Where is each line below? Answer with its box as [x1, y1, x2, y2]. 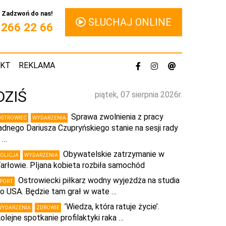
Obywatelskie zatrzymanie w [63, 149, 164, 159]
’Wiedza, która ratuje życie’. [65, 202, 159, 211]
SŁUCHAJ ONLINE [86, 16, 172, 28]
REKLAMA [19, 61, 55, 70]
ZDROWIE [36, 204, 60, 211]
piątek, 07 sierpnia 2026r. [95, 90, 182, 99]
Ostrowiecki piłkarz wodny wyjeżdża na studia [18, 176, 180, 185]
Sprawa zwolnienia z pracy [71, 112, 163, 122]
